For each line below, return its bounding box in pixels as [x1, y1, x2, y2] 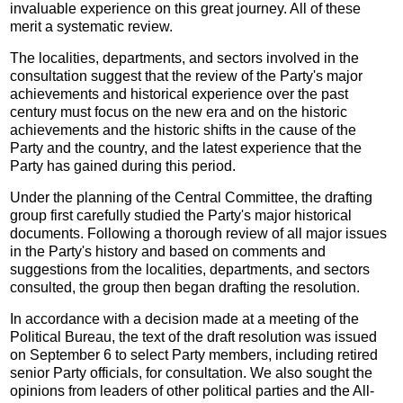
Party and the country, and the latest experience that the [10, 139, 363, 156]
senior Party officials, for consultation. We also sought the [10, 364, 373, 381]
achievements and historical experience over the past [10, 85, 349, 102]
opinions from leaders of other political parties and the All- [10, 382, 375, 399]
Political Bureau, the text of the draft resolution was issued [10, 328, 378, 345]
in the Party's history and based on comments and [10, 243, 327, 259]
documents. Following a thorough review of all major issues [10, 225, 388, 241]
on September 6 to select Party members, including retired [10, 346, 379, 363]
